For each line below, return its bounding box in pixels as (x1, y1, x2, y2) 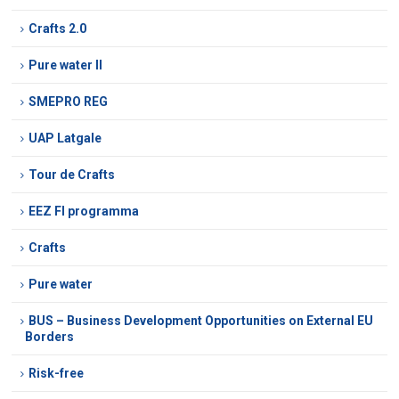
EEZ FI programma (28, 204, 140, 219)
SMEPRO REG (28, 94, 109, 110)
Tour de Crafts (28, 167, 116, 183)
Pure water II (28, 58, 103, 73)
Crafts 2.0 (28, 21, 87, 37)
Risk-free (28, 366, 85, 381)
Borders (25, 330, 75, 345)
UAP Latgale (28, 131, 102, 146)
